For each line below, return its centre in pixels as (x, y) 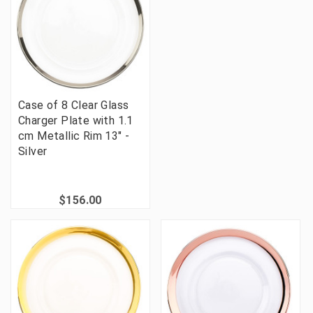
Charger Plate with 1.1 (76, 121)
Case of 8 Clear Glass (74, 105)
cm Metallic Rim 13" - (74, 136)
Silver (33, 152)
